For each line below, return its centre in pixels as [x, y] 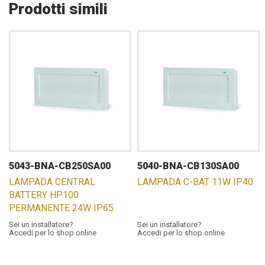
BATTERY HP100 [44, 195]
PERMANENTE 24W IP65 [61, 208]
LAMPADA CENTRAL [52, 182]
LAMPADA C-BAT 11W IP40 [195, 182]
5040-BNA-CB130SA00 [188, 166]
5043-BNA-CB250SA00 [60, 166]
